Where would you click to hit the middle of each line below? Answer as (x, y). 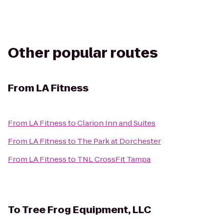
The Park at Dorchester (119, 141)
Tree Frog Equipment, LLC (87, 210)
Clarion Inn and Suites (116, 123)
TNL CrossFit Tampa (114, 159)
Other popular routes (83, 53)
